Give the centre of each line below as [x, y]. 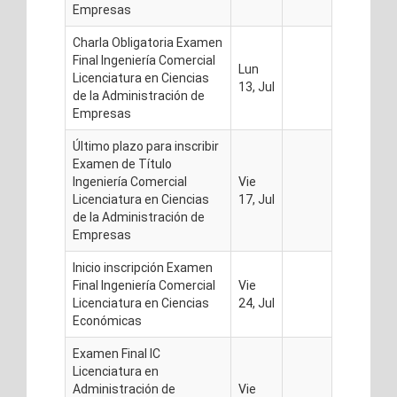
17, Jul [257, 199]
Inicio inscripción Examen [143, 268]
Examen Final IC [117, 354]
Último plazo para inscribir [146, 146]
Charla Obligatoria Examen [148, 43]
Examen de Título [122, 164]
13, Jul [257, 87]
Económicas [107, 321]
